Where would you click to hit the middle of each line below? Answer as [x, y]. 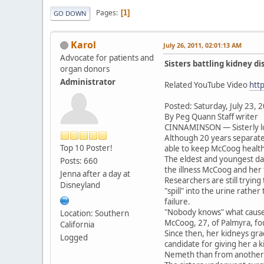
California [77, 224]
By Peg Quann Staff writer [211, 116]
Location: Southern [95, 213]
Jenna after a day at [95, 174]
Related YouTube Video [207, 85]
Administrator [88, 82]
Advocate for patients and [107, 57]
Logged [74, 237]
